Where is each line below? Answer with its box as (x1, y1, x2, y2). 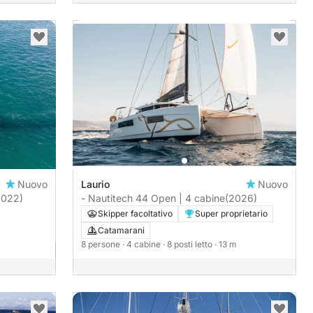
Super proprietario (195, 208, 268, 219)
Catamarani (98, 225, 145, 236)
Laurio (81, 178, 110, 191)
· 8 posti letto (163, 239, 214, 250)
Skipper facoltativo (98, 208, 173, 219)
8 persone (81, 239, 122, 250)
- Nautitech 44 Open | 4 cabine (81, 192, 225, 205)
